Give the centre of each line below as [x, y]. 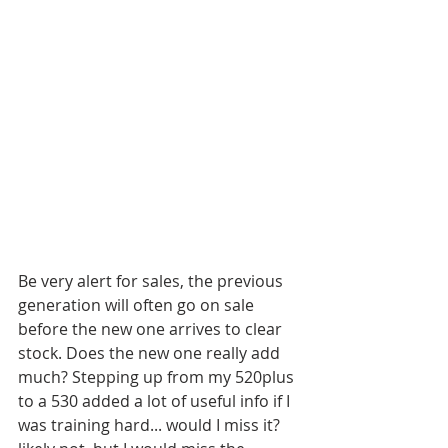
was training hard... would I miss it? [151, 425]
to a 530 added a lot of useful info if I [156, 401]
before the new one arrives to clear [152, 329]
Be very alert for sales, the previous [152, 281]
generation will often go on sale [138, 305]
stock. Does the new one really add [151, 353]
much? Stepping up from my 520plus [158, 377]
